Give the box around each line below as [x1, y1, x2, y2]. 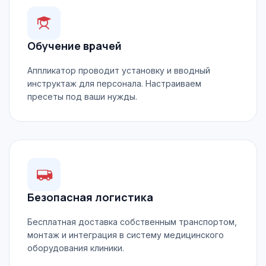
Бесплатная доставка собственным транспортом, [27, 217, 237, 227]
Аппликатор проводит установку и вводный [27, 65, 210, 75]
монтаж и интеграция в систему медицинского [27, 230, 224, 240]
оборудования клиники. [27, 243, 124, 253]
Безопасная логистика [27, 190, 153, 204]
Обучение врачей [27, 39, 122, 53]
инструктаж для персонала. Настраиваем [27, 78, 201, 88]
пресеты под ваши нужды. [27, 91, 137, 102]
